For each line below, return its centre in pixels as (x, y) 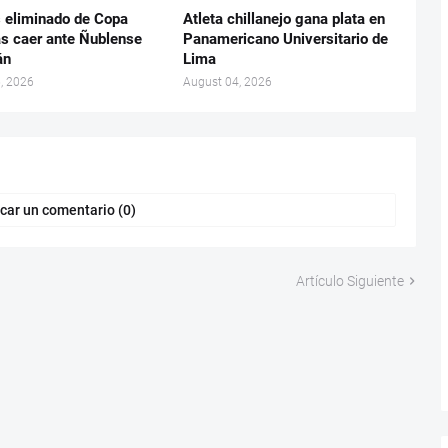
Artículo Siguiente (349, 280)
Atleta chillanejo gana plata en (283, 18)
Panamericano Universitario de (285, 38)
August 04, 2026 (227, 81)
